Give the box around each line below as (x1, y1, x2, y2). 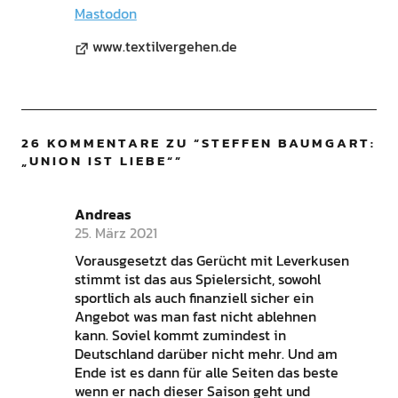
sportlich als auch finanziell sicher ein (74, 287, 314, 309)
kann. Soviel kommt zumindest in (74, 324, 286, 346)
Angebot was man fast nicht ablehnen (74, 306, 316, 328)
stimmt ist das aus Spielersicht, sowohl (74, 268, 321, 291)
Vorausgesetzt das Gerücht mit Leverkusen (74, 250, 349, 272)
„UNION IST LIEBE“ (20, 150, 175, 171)
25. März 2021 (74, 222, 157, 244)
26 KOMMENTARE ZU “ (20, 132, 202, 154)
